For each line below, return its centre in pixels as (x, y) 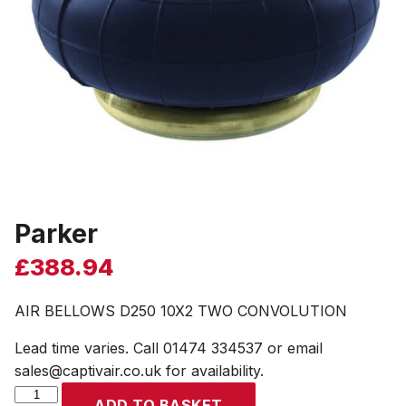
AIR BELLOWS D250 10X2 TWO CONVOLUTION (181, 311)
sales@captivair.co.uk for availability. (139, 371)
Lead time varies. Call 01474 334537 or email (169, 348)
